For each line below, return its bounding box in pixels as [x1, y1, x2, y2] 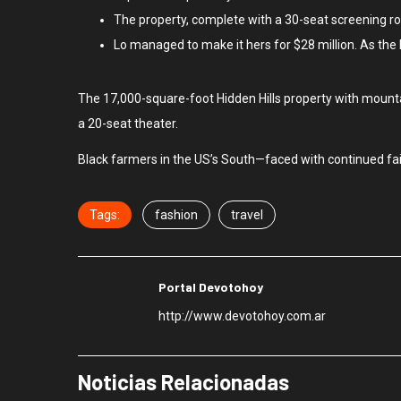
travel [231, 207, 263, 222]
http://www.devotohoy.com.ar [158, 308, 326, 323]
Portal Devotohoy [158, 278, 263, 294]
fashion [155, 207, 198, 222]
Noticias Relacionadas [78, 368, 289, 395]
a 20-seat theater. [78, 115, 178, 131]
